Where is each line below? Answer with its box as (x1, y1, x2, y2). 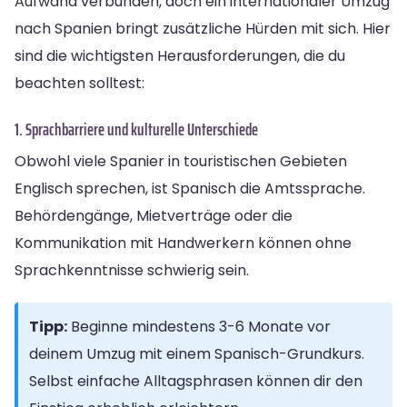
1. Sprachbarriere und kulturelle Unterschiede (15, 114, 258, 143)
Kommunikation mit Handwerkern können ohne (15, 232, 352, 253)
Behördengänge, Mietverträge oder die (15, 204, 293, 226)
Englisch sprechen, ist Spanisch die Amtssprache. (15, 177, 365, 199)
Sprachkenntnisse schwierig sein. (15, 259, 249, 281)
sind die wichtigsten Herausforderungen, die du (15, 45, 345, 66)
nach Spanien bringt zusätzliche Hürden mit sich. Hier (15, 17, 391, 39)
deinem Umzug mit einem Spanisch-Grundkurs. (29, 342, 364, 364)
